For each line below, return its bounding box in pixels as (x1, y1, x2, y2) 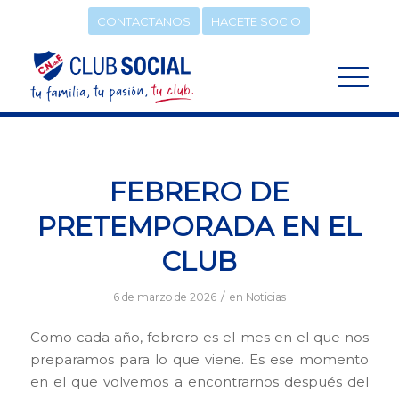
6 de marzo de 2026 (112, 290, 216, 304)
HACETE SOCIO (211, 14, 302, 28)
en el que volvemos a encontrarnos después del (29, 373, 370, 390)
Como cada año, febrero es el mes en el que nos (29, 329, 370, 346)
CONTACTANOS (97, 14, 191, 28)
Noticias (245, 290, 286, 304)
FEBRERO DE (109, 175, 289, 208)
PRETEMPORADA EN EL (37, 210, 362, 243)
